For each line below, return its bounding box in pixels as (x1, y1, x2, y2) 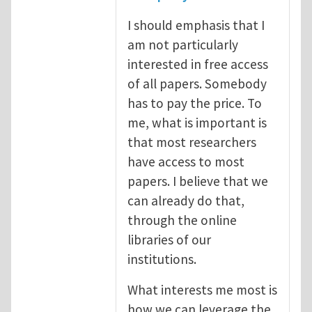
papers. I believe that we (127, 172, 268, 189)
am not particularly (127, 36, 238, 53)
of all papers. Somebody (127, 75, 267, 92)
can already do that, (127, 192, 244, 209)
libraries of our (127, 231, 211, 248)
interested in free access (127, 55, 268, 72)
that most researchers (127, 133, 256, 150)
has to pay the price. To (127, 94, 262, 111)
